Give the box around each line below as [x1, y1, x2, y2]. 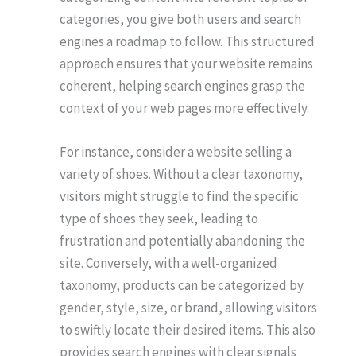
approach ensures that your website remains [60, 55, 313, 73]
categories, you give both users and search [60, 10, 301, 29]
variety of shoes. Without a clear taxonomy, [60, 165, 303, 184]
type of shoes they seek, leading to [60, 210, 258, 228]
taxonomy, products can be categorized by [60, 277, 304, 295]
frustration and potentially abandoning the [60, 232, 305, 250]
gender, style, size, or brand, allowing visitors [60, 299, 317, 317]
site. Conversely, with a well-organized [60, 254, 277, 273]
